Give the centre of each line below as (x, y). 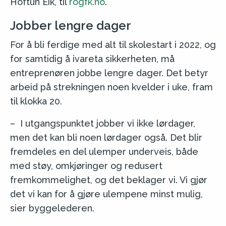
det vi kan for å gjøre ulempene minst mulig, (106, 194)
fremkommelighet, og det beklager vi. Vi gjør (109, 180)
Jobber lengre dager (71, 25)
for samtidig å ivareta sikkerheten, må (92, 59)
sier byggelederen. (52, 208)
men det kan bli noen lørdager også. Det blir (106, 137)
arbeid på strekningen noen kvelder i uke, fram (111, 87)
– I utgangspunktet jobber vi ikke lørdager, (103, 123)
